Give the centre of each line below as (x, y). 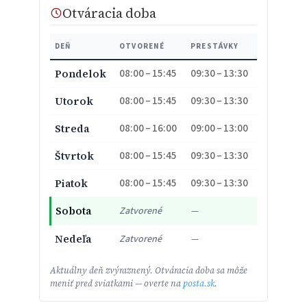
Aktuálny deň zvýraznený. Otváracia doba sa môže (148, 270)
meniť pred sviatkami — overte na (116, 283)
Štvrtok (75, 156)
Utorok (74, 101)
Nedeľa (73, 238)
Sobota (73, 210)
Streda (72, 128)
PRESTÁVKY (215, 46)
